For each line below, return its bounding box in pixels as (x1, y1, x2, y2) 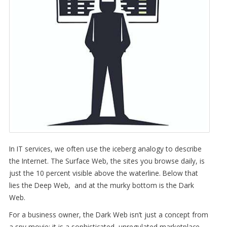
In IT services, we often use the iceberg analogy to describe (9, 143, 202, 154)
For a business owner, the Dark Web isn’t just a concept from (9, 209, 208, 219)
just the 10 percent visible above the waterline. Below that (9, 168, 198, 178)
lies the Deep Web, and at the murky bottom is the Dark (9, 180, 194, 190)
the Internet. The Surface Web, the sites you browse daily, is (9, 156, 205, 166)
